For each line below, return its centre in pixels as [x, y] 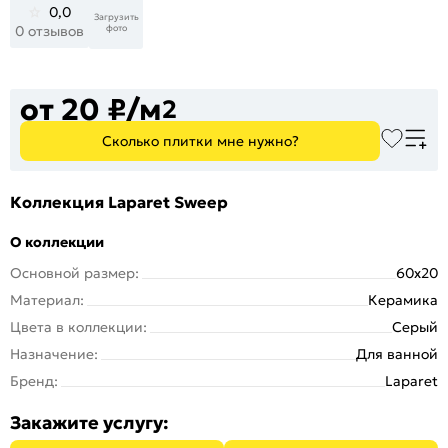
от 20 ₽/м [91, 109]
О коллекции [57, 241]
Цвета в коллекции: [78, 326]
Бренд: [34, 380]
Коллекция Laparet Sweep [119, 201]
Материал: [47, 299]
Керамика [403, 299]
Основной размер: [74, 272]
